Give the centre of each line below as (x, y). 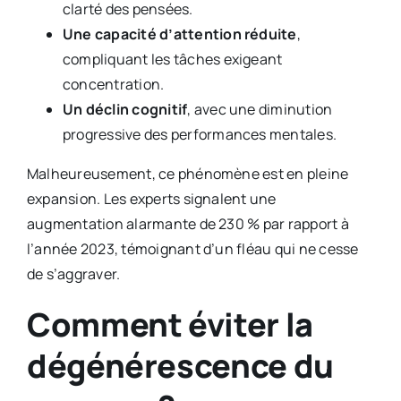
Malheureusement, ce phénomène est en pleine (188, 174)
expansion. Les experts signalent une (151, 199)
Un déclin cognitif (125, 110)
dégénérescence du (180, 366)
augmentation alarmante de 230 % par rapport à (188, 224)
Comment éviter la (170, 325)
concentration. (113, 85)
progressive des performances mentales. (200, 135)
